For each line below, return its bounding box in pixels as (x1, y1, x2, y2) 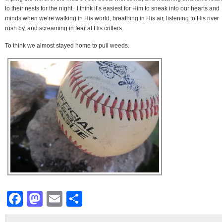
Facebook (23, 189, 93, 208)
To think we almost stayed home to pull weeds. (5, 42, 129, 49)
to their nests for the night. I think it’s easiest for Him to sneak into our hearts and (5, 4, 220, 12)
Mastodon (43, 189, 113, 208)
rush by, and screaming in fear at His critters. (5, 24, 123, 32)
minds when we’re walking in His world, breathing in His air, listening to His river (5, 14, 219, 22)
